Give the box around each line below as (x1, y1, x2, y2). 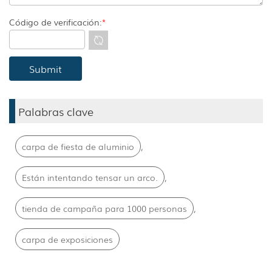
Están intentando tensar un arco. (22, 171, 158, 184)
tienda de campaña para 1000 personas (22, 202, 187, 215)
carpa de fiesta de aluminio (22, 140, 134, 153)
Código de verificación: (9, 16, 101, 29)
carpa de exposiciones (22, 233, 113, 246)
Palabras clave (18, 103, 93, 120)
